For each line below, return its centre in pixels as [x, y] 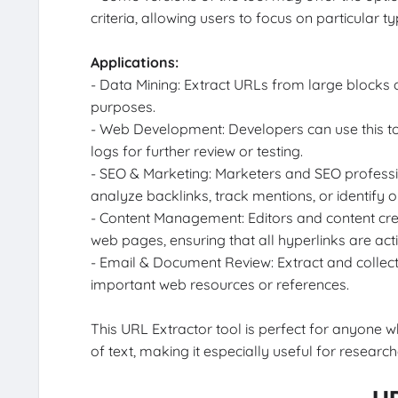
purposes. [123, 107]
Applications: [134, 63]
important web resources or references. [219, 285]
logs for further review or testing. [196, 151]
